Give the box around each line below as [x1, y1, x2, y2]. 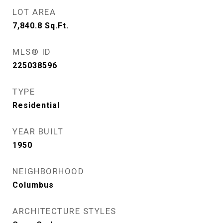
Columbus [12, 180, 54, 190]
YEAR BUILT [12, 126, 63, 136]
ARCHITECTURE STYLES [12, 206, 116, 216]
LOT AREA [12, 7, 56, 17]
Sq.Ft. [45, 21, 69, 30]
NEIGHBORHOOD [12, 166, 84, 176]
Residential [12, 101, 60, 110]
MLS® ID [12, 47, 51, 57]
